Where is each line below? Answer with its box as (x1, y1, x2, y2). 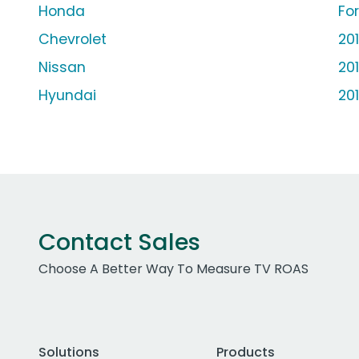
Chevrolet (38, 30, 107, 50)
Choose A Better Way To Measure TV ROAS (38, 260, 309, 279)
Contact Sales (38, 226, 200, 259)
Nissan (38, 58, 86, 78)
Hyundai (38, 86, 96, 106)
